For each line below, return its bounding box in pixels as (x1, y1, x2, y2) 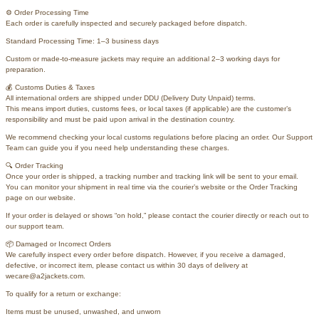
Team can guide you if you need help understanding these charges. (6, 143, 229, 152)
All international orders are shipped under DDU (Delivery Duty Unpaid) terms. (6, 93, 256, 102)
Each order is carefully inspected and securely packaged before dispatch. (6, 19, 247, 27)
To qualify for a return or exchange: (6, 289, 121, 298)
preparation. (6, 65, 46, 73)
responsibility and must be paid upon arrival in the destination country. (6, 115, 235, 123)
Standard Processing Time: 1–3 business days (6, 36, 159, 45)
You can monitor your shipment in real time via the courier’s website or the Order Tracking (6, 182, 298, 191)
